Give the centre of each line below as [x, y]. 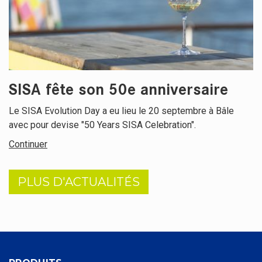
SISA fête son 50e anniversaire [118, 90]
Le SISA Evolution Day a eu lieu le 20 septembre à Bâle [121, 111]
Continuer [28, 144]
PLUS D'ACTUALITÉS [79, 182]
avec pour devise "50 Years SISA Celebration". [102, 125]
